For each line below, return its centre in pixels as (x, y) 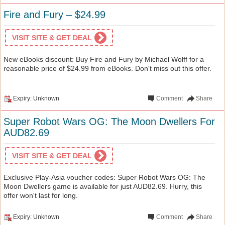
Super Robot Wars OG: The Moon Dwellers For (109, 121)
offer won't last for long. (41, 195)
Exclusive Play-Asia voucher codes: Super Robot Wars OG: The (104, 177)
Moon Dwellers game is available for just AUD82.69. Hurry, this (103, 186)
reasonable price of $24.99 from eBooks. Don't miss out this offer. (107, 68)
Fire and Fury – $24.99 (54, 14)
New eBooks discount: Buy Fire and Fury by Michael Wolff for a (104, 59)
